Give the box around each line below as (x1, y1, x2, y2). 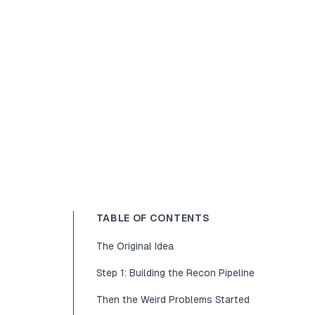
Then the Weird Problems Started (96, 294, 250, 305)
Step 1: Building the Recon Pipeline (96, 267, 255, 278)
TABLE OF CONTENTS (96, 212, 210, 224)
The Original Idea (96, 240, 174, 252)
